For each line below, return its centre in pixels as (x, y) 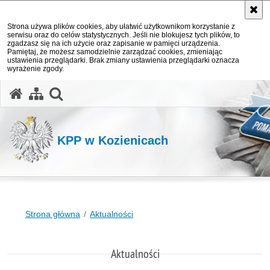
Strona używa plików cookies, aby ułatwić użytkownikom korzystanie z (121, 27)
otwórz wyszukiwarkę (129, 92)
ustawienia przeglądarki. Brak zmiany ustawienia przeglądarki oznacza (123, 60)
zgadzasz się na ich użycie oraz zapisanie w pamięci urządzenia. (114, 43)
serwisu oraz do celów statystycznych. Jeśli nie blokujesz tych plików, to (124, 35)
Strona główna (53, 214)
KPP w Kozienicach (113, 140)
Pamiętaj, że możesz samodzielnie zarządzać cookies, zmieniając (115, 52)
